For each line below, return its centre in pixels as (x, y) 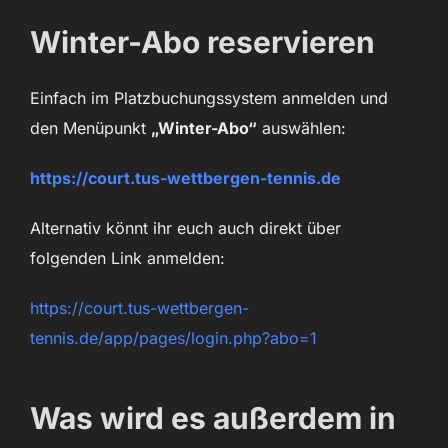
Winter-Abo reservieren (202, 42)
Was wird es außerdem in (213, 418)
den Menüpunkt (90, 128)
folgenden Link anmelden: (127, 258)
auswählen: (301, 128)
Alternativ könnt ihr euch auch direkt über (185, 228)
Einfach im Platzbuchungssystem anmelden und (209, 98)
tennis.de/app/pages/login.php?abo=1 (173, 338)
